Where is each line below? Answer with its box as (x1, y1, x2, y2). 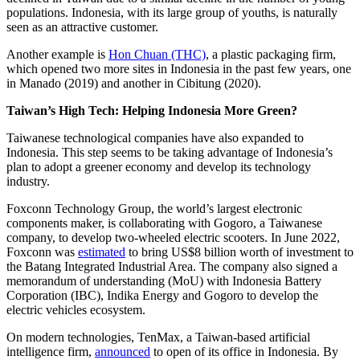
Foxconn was (6, 244, 78, 259)
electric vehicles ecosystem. (6, 302, 145, 317)
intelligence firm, (6, 344, 95, 358)
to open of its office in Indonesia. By (150, 344, 338, 358)
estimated (78, 244, 125, 259)
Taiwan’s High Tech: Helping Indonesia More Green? (6, 103, 297, 117)
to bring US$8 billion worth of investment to (125, 244, 354, 259)
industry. (6, 174, 50, 188)
